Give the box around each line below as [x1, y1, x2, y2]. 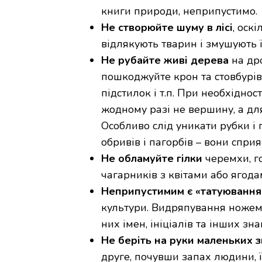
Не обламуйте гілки [101, 151, 202, 166]
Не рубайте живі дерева [101, 53, 229, 67]
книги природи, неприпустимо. [101, 4, 257, 18]
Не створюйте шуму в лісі [101, 20, 233, 35]
